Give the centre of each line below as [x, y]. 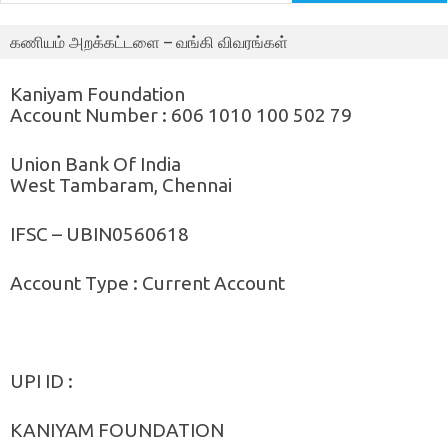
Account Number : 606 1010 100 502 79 [181, 114]
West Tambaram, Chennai [121, 184]
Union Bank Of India [95, 163]
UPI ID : [41, 380]
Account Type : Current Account [147, 282]
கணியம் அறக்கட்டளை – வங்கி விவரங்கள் [149, 41]
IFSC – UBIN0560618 [99, 233]
